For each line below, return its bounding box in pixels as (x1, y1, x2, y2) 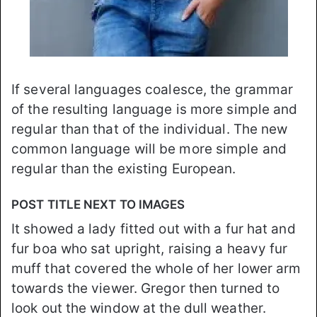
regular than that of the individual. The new (11, 121, 288, 138)
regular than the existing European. (11, 161, 236, 178)
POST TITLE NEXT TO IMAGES (11, 197, 185, 212)
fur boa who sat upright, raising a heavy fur (11, 240, 288, 257)
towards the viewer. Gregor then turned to (11, 279, 280, 296)
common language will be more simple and (11, 141, 287, 158)
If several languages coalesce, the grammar (11, 81, 294, 98)
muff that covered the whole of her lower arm (11, 260, 301, 277)
